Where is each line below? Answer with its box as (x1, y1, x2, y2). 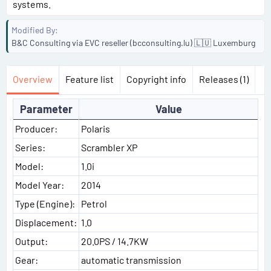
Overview (13, 73, 53, 85)
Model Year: (15, 179, 64, 191)
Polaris (81, 123, 110, 134)
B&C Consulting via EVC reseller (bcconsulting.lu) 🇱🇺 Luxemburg (11, 38, 255, 48)
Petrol (81, 198, 107, 209)
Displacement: (15, 217, 77, 228)
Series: (15, 142, 45, 153)
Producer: (15, 123, 57, 134)
